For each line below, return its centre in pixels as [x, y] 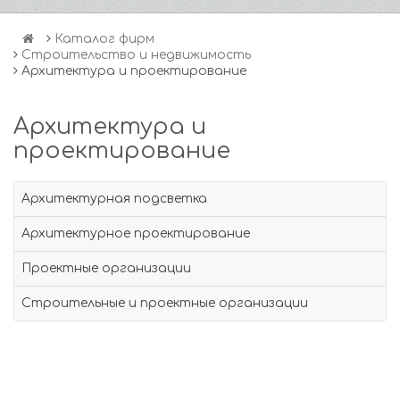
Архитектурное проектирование [136, 233]
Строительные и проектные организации [165, 303]
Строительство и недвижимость [136, 55]
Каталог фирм [104, 39]
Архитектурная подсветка [114, 199]
